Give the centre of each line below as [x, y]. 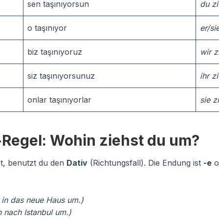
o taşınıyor [47, 28]
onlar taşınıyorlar [59, 100]
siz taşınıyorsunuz [61, 76]
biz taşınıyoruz [55, 52]
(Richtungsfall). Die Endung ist [145, 163]
